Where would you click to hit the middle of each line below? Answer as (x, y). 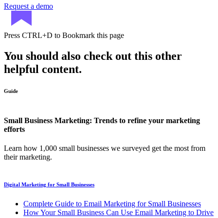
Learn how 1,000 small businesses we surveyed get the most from (105, 148)
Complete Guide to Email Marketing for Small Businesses (112, 204)
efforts (14, 129)
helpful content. (43, 69)
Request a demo (28, 6)
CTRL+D (37, 35)
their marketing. (28, 157)
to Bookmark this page (88, 35)
